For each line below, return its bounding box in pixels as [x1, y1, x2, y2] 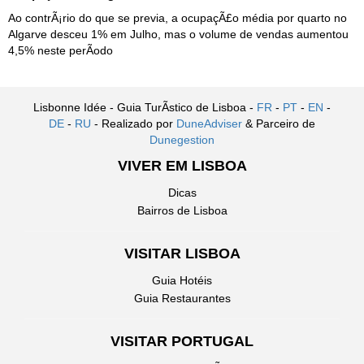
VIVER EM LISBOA [117, 158, 247, 175]
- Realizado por [91, 117, 176, 131]
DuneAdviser [176, 117, 242, 131]
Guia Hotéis [152, 274, 212, 288]
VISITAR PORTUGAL [110, 333, 253, 350]
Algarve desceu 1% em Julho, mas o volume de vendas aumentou [8, 28, 349, 41]
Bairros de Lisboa [136, 204, 227, 218]
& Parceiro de [242, 117, 315, 131]
